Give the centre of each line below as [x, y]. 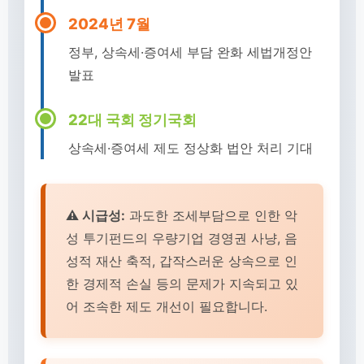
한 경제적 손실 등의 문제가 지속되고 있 [182, 284]
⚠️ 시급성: [95, 215]
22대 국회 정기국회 [132, 119]
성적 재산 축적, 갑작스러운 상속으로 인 [182, 261]
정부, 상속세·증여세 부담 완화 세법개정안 [190, 52]
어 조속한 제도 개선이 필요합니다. [167, 306]
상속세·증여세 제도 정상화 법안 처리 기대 [191, 148]
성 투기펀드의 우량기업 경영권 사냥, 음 [182, 238]
